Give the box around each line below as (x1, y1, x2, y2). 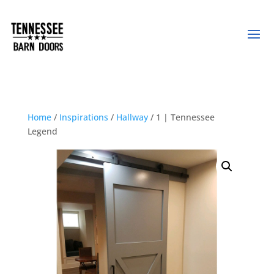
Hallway (116, 111, 148, 123)
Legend (27, 125, 57, 137)
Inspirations (59, 111, 108, 123)
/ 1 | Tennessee (147, 111, 215, 123)
